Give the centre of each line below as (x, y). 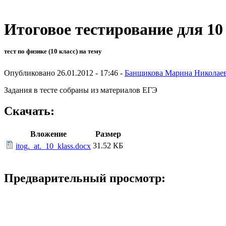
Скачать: (29, 111)
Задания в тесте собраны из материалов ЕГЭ (81, 90)
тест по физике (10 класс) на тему (53, 51)
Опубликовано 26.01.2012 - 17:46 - (64, 73)
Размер (108, 134)
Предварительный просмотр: (85, 178)
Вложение (48, 134)
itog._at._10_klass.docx (53, 146)
